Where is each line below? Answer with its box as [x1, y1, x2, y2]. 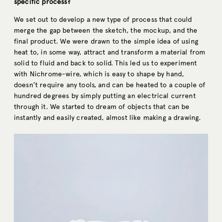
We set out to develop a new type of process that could [14, 15, 192, 24]
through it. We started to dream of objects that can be [14, 103, 190, 111]
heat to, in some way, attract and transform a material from [14, 48, 206, 57]
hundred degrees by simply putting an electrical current [14, 92, 196, 101]
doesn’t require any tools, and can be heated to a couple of [14, 81, 206, 90]
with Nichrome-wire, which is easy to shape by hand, [14, 70, 184, 79]
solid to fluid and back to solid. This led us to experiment [14, 59, 197, 68]
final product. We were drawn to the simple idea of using [14, 37, 198, 46]
